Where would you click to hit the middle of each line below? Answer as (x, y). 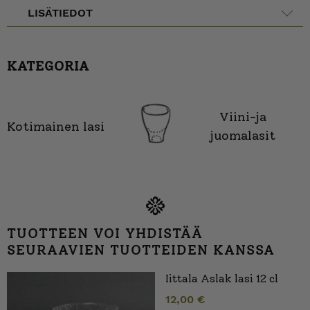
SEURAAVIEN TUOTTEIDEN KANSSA (141, 250)
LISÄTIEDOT (60, 13)
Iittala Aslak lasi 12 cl (222, 279)
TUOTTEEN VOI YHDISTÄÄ (105, 234)
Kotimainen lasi (56, 126)
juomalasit (243, 136)
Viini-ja (243, 117)
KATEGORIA (48, 66)
